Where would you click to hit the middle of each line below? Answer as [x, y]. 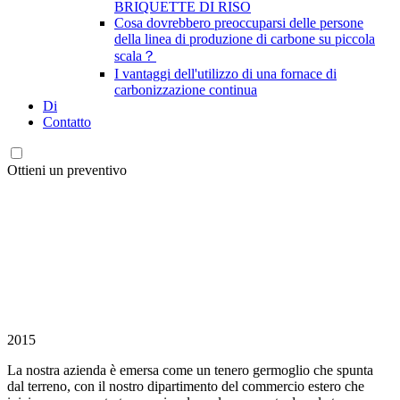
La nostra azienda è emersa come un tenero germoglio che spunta [190, 370]
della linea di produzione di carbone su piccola [245, 39]
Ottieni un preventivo [67, 170]
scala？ [135, 56]
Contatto [67, 122]
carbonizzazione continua [186, 90]
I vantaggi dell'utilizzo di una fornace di [225, 74]
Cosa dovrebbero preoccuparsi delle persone [239, 23]
